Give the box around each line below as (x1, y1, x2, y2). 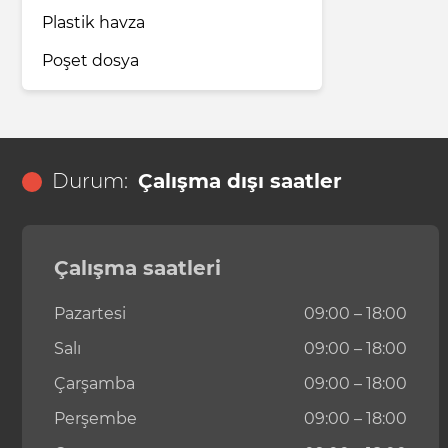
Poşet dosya (42, 51, 139, 71)
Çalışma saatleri (54, 256, 221, 281)
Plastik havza (42, 13, 145, 33)
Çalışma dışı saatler (138, 169, 342, 194)
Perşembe (54, 409, 137, 429)
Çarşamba (54, 374, 135, 394)
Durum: (52, 169, 128, 194)
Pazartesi (54, 304, 126, 324)
